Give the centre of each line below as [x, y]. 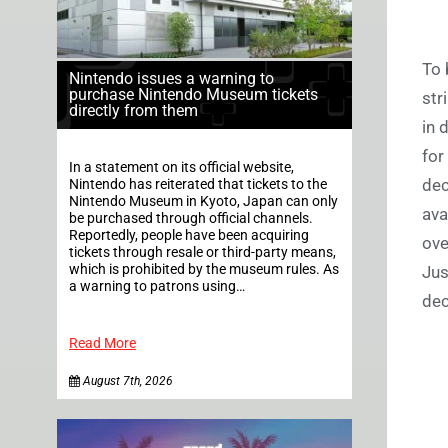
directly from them [133, 110]
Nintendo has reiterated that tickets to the [198, 184]
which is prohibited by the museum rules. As [204, 269]
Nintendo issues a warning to [171, 78]
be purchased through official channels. [191, 218]
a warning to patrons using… [157, 286]
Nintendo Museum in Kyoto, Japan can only [203, 201]
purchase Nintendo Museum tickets [193, 94]
